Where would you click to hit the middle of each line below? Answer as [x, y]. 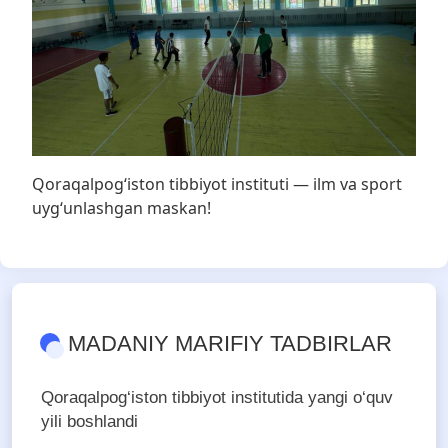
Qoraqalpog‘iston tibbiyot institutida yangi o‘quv [217, 398]
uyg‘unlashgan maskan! [121, 208]
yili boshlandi [89, 422]
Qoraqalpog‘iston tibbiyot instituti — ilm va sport [217, 184]
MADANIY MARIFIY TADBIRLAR [230, 344]
